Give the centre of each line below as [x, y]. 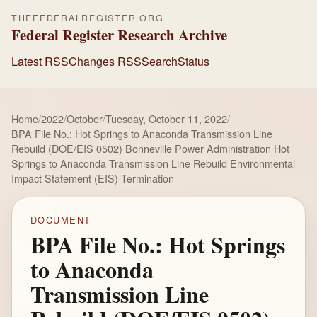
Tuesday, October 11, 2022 [166, 119]
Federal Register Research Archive [119, 35]
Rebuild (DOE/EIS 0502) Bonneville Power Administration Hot [150, 148]
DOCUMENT [60, 220]
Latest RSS [40, 61]
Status [194, 61]
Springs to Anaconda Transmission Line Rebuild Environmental [153, 163]
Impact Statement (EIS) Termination [93, 178]
